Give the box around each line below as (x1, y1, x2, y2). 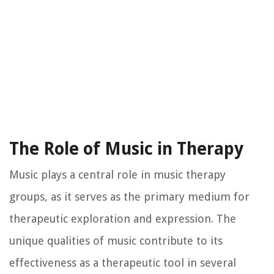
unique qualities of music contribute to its (9, 234, 223, 247)
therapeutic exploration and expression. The (9, 212, 236, 225)
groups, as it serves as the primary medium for (9, 190, 250, 203)
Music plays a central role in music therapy (9, 168, 226, 181)
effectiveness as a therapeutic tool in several (9, 256, 236, 269)
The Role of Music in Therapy (9, 138, 243, 159)
